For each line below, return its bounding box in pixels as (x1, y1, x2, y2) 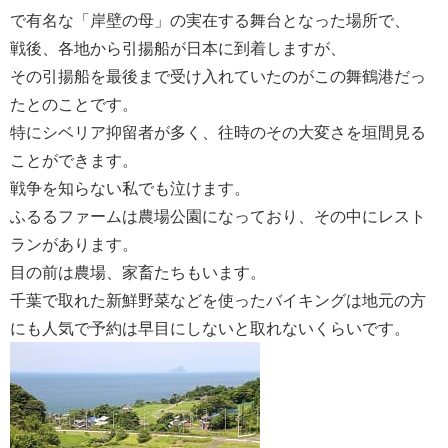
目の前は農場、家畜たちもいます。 (10, 264, 266, 281)
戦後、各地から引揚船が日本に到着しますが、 (10, 40, 346, 57)
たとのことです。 (10, 96, 138, 113)
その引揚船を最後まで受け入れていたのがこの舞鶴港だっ (10, 68, 426, 85)
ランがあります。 (10, 236, 138, 253)
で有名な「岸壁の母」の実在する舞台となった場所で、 (10, 12, 410, 29)
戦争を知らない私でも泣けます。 (10, 180, 250, 197)
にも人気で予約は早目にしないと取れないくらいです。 (10, 320, 410, 337)
